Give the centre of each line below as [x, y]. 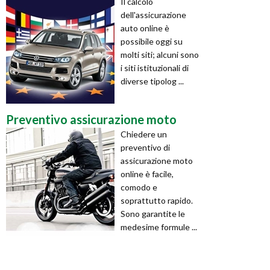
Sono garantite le [153, 213]
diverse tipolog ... [152, 81]
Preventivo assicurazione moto [91, 119]
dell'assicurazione [153, 14]
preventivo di [145, 147]
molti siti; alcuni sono [160, 54]
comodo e [139, 187]
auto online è [145, 28]
